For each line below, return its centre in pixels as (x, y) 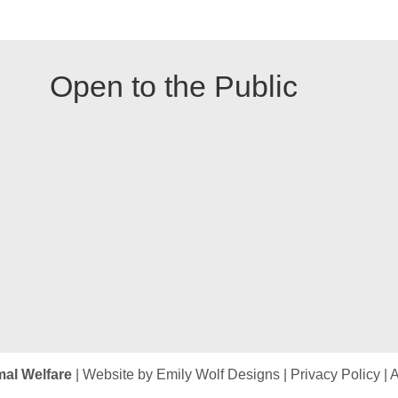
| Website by (114, 375)
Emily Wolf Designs (218, 375)
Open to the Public (174, 87)
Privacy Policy (335, 375)
